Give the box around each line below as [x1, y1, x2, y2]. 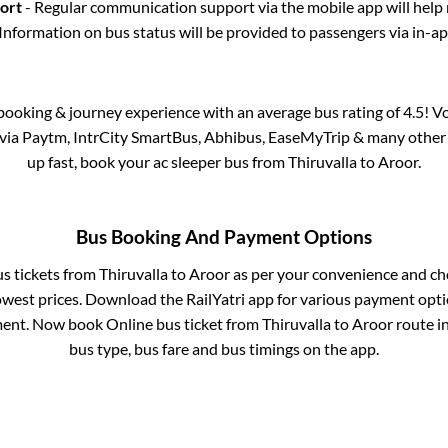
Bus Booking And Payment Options [76, 226, 372, 249]
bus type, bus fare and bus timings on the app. [69, 339, 379, 359]
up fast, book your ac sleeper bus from [27, 151, 288, 171]
